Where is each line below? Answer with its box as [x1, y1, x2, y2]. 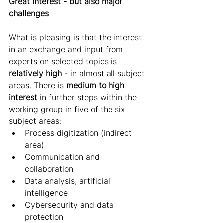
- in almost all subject [62, 68, 147, 79]
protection [25, 212, 66, 222]
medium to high [66, 80, 127, 91]
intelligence [25, 188, 70, 198]
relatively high [9, 68, 62, 79]
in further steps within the [37, 92, 139, 103]
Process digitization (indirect [25, 128, 134, 138]
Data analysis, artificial [25, 176, 112, 186]
